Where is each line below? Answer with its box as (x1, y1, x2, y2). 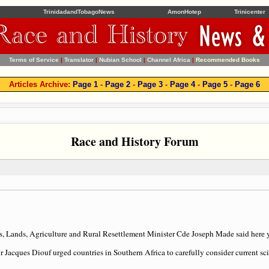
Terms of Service (9, 56, 59, 63)
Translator (64, 56, 94, 63)
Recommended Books (196, 56, 260, 63)
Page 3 (138, 80, 163, 89)
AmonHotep (168, 8, 201, 15)
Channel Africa (147, 56, 190, 63)
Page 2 (105, 80, 130, 89)
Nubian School (99, 56, 142, 63)
